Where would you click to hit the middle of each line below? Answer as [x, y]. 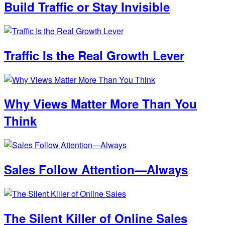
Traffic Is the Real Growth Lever [94, 55]
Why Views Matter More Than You [100, 104]
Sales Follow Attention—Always [96, 170]
